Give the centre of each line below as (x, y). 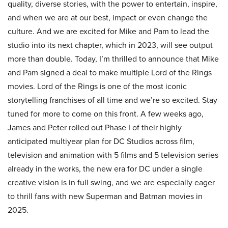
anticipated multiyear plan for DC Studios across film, (101, 141)
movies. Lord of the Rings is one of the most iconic (97, 86)
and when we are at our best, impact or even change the (108, 18)
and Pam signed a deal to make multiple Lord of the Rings (110, 73)
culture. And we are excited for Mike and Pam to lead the (108, 31)
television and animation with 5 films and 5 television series (113, 155)
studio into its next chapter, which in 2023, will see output (110, 45)
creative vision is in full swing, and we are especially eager (111, 182)
